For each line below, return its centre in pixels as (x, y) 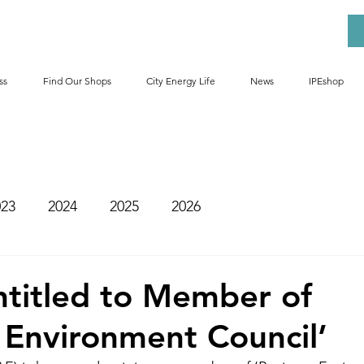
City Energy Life (180, 81)
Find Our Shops (77, 81)
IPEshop (326, 81)
